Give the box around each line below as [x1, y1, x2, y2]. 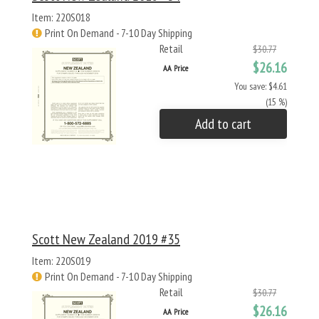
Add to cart [195, 115, 251, 133]
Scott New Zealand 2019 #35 [32, 230, 180, 249]
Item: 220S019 [32, 253, 90, 268]
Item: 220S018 [32, 10, 90, 24]
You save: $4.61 [234, 80, 287, 93]
